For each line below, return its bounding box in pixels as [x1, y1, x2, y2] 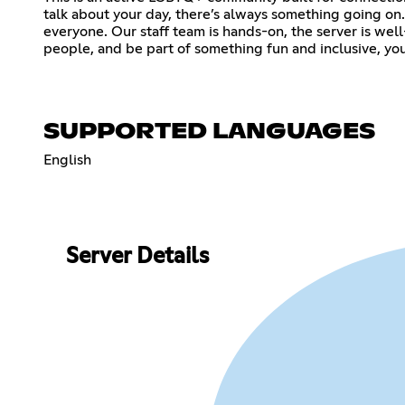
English [43, 152, 91, 167]
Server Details [65, 246, 209, 268]
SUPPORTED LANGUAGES [43, 120, 375, 143]
